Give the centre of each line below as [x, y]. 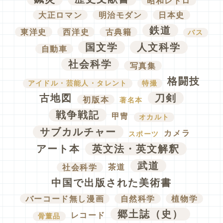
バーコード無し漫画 [65, 199]
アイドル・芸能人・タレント [77, 83]
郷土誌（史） [151, 214]
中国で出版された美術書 [111, 183]
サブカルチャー [78, 132]
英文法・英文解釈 [136, 149]
